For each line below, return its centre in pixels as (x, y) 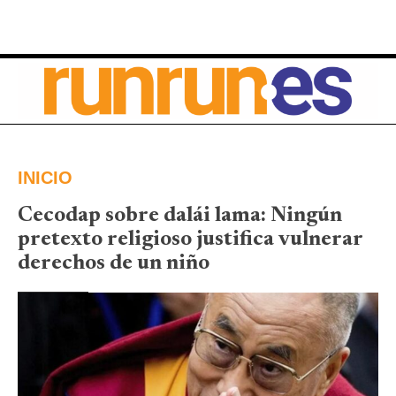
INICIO (45, 177)
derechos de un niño (114, 263)
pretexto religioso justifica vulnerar (190, 239)
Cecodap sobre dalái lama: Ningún (180, 215)
